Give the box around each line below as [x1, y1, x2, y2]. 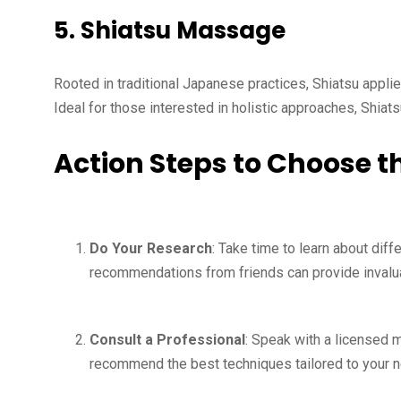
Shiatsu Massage [81, 14, 286, 47]
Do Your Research [90, 240, 212, 257]
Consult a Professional [90, 331, 245, 348]
